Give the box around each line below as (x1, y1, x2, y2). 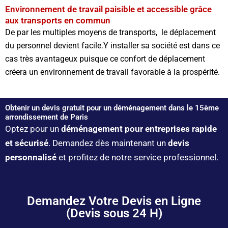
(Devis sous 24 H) (66, 206, 162, 220)
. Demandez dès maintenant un (48, 137, 168, 148)
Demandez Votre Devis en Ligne (27, 193, 201, 208)
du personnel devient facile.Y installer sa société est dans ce (5, 40, 220, 50)
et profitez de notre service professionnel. (56, 152, 218, 162)
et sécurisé (5, 137, 48, 148)
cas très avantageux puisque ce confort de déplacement (5, 53, 205, 64)
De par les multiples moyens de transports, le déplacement (5, 27, 216, 37)
